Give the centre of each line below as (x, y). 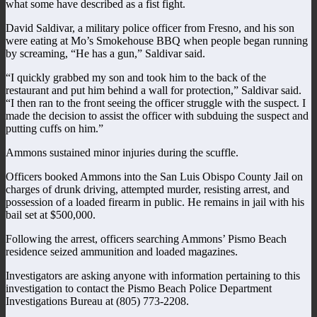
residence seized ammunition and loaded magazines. (122, 251)
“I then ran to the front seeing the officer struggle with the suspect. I (156, 103)
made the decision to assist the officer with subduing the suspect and (157, 115)
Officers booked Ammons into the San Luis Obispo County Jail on (154, 176)
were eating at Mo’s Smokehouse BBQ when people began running (157, 40)
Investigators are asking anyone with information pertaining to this (153, 275)
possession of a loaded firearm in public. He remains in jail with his (155, 202)
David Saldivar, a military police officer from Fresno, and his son (150, 28)
